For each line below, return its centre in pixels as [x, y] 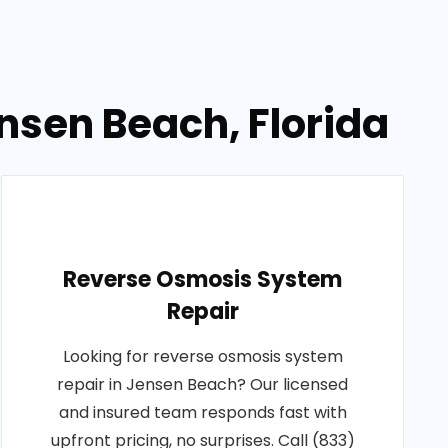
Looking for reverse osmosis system [202, 356]
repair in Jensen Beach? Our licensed [203, 384]
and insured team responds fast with [202, 412]
